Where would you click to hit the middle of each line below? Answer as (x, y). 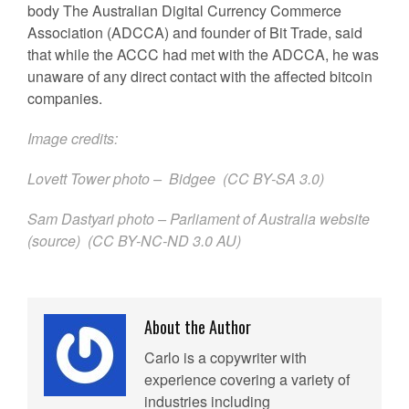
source (54, 241)
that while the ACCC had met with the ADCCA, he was (203, 54)
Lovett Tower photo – (98, 178)
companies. (65, 98)
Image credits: (73, 138)
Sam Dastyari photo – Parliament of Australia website (199, 219)
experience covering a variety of (247, 379)
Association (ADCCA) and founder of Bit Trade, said (195, 32)
